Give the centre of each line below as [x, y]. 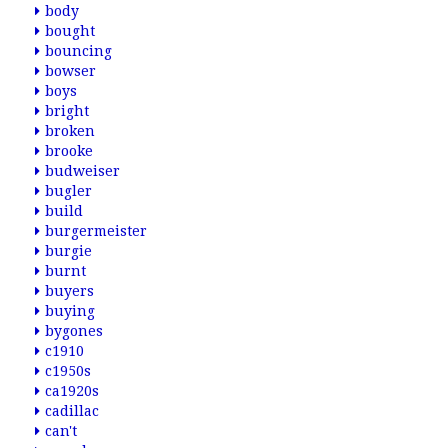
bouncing [78, 51]
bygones [74, 331]
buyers [69, 291]
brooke [69, 151]
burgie [68, 251]
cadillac [72, 411]
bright [67, 111]
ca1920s [72, 391]
